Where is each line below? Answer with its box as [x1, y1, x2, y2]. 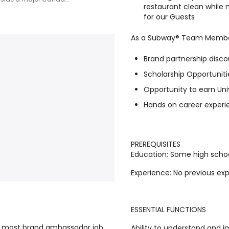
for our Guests [144, 12, 195, 22]
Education [131, 149, 167, 159]
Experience [131, 168, 170, 178]
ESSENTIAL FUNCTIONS [131, 204, 206, 215]
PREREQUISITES [131, 139, 180, 149]
